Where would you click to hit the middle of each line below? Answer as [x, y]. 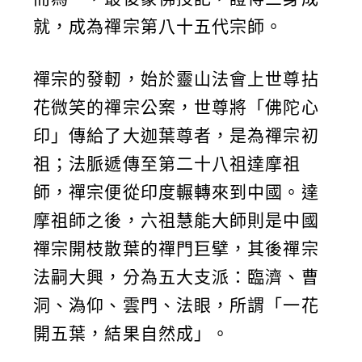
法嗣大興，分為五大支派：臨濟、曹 [176, 277]
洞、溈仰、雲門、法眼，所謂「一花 [176, 305]
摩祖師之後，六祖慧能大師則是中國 [176, 221]
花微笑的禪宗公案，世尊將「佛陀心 [176, 107]
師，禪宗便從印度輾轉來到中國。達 [176, 192]
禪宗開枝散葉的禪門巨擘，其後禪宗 [176, 249]
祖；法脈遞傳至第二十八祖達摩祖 [167, 164]
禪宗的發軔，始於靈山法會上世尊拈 [176, 79]
